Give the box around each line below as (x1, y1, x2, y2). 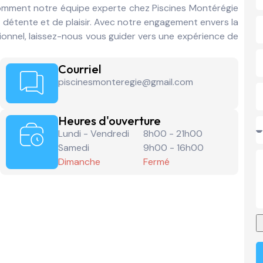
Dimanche (58, 156, 100, 168)
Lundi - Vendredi (58, 127, 129, 140)
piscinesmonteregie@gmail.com (58, 76, 193, 89)
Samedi (58, 141, 89, 154)
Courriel (58, 62, 101, 77)
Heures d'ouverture (58, 113, 161, 129)
